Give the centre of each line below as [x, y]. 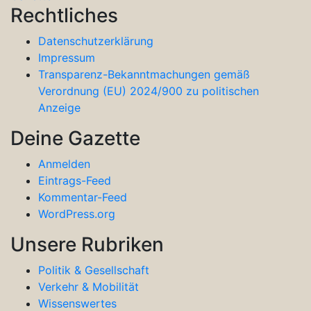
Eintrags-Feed [75, 180]
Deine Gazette [75, 138]
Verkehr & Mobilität [89, 286]
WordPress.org [77, 213]
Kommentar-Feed [83, 197]
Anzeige [59, 107]
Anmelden [64, 163]
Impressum [67, 57]
